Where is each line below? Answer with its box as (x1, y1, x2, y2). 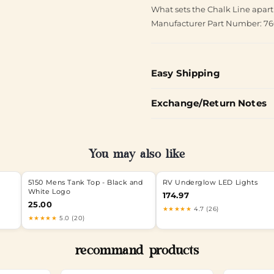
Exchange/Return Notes (150, 97, 267, 109)
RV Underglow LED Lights (162, 178, 258, 187)
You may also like (89, 148, 185, 163)
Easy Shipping (150, 67, 220, 79)
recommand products (75, 243, 199, 261)
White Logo (28, 187, 71, 196)
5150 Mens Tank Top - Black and (28, 178, 143, 187)
